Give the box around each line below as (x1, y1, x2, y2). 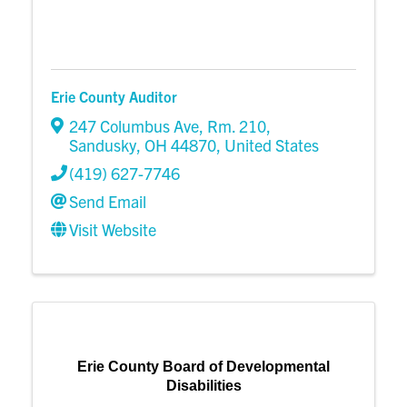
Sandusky (69, 134, 136, 156)
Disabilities (165, 377, 242, 393)
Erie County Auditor (51, 86, 177, 105)
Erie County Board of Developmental (77, 358, 330, 374)
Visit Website (69, 219, 156, 241)
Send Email (69, 191, 146, 213)
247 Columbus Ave (69, 115, 199, 137)
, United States (216, 134, 319, 156)
